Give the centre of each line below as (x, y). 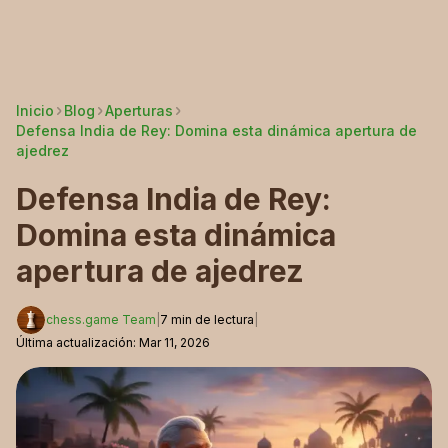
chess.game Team (101, 319)
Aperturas (139, 110)
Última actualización (74, 342)
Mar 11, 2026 (174, 342)
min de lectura (212, 319)
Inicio (35, 110)
